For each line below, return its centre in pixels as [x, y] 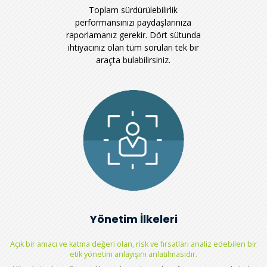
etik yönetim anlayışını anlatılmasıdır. [133, 254]
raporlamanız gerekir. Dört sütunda [133, 35]
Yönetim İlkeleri [133, 219]
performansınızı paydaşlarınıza [133, 22]
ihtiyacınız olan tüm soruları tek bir [133, 47]
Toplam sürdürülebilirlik [133, 10]
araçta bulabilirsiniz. [133, 60]
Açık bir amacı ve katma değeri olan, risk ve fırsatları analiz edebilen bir [133, 244]
